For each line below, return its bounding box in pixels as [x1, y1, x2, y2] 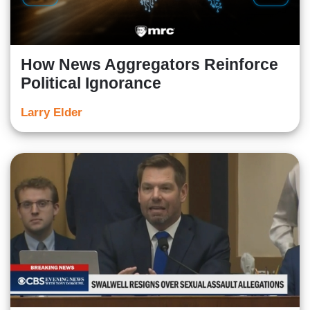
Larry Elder [21, 106, 82, 120]
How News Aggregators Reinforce [21, 55, 278, 74]
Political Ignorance [21, 74, 161, 93]
